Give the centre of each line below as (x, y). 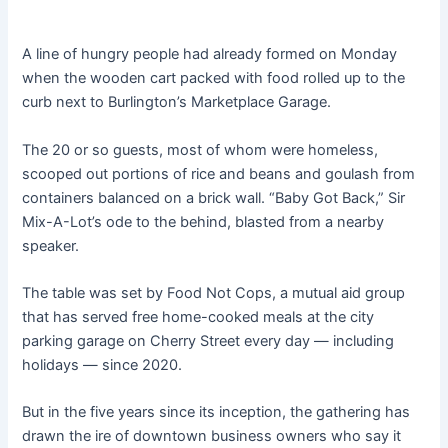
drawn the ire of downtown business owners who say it (212, 436)
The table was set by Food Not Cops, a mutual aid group (214, 293)
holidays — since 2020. (102, 365)
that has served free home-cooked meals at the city (198, 317)
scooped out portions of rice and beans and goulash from (219, 173)
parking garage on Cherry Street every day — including (208, 341)
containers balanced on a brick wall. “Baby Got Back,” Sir (214, 197)
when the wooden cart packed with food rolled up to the (214, 78)
